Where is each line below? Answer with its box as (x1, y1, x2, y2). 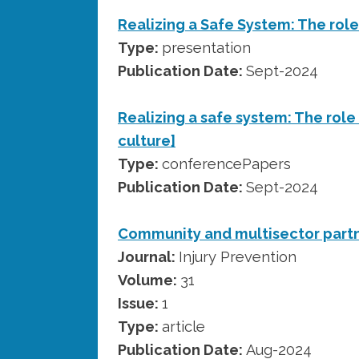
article (162, 317, 205, 335)
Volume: (118, 271, 180, 288)
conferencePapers (162, 155, 291, 172)
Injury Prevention (179, 248, 296, 265)
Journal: (118, 248, 179, 265)
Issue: (118, 294, 162, 312)
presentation (162, 38, 251, 56)
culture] (118, 131, 175, 149)
